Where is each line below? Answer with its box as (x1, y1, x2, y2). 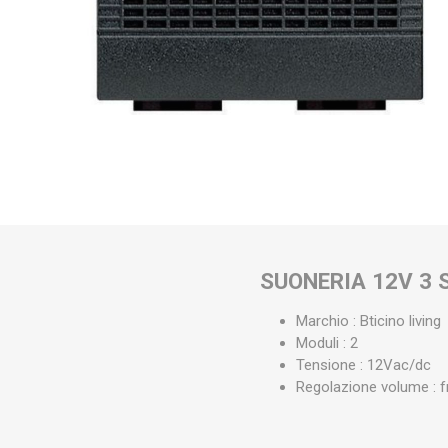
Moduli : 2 (296, 333, 359, 352)
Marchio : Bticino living (296, 311, 446, 330)
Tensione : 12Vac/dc (296, 355, 432, 374)
